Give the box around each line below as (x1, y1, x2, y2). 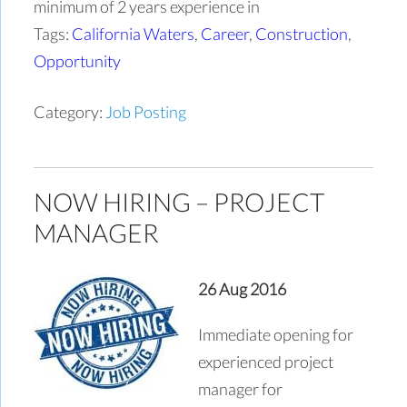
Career (201, 23, 250, 44)
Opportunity (34, 50, 122, 71)
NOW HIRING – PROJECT (34, 185, 325, 217)
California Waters (72, 23, 195, 44)
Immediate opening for (198, 323, 354, 344)
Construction (255, 23, 349, 44)
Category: (34, 101, 106, 122)
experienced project (198, 351, 334, 372)
